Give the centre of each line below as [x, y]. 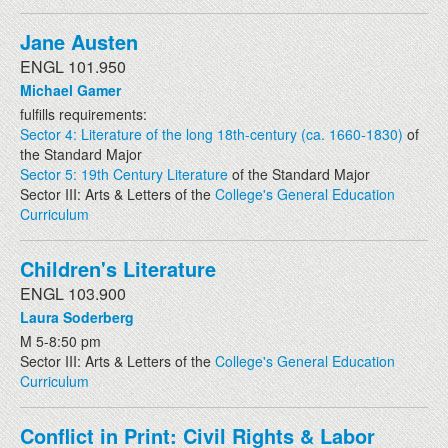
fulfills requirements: [83, 113]
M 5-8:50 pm [60, 340]
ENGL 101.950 [73, 66]
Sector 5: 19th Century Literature [124, 173]
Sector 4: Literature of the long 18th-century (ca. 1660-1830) [211, 133]
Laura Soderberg [77, 316]
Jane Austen [79, 41]
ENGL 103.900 [73, 293]
